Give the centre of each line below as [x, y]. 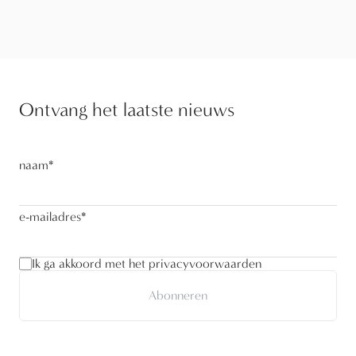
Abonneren [178, 296]
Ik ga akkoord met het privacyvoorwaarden [147, 264]
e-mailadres [50, 217]
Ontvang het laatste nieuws [127, 110]
